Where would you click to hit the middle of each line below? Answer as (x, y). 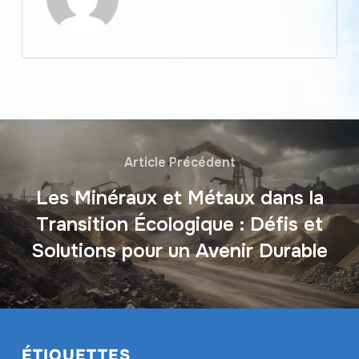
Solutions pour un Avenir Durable (179, 250)
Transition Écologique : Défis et (179, 224)
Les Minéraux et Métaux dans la (179, 198)
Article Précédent (179, 162)
